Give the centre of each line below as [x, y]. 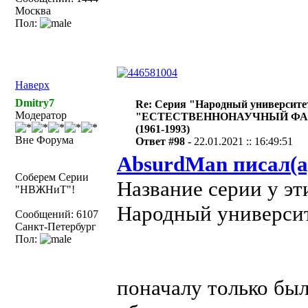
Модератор [41, 115]
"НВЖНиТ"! [45, 189]
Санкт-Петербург [56, 227]
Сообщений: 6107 [57, 214]
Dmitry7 [35, 103]
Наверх [32, 85]
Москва [33, 11]
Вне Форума [44, 140]
